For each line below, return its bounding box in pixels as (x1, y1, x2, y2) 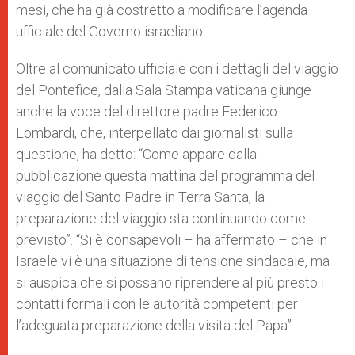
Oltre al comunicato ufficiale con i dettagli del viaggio (16, 60, 338, 77)
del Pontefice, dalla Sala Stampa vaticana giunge (16, 82, 311, 98)
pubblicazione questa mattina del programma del (16, 167, 315, 184)
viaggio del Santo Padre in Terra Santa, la (16, 189, 265, 205)
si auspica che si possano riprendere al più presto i (16, 274, 324, 291)
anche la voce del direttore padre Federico (16, 103, 277, 120)
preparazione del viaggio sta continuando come (16, 210, 306, 227)
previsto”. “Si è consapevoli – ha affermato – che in (16, 231, 327, 248)
